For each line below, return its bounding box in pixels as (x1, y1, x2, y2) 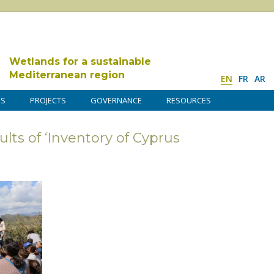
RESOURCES (166, 95, 211, 106)
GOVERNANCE (91, 95, 142, 106)
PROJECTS (30, 95, 66, 106)
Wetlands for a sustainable (9, 56, 151, 67)
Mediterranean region (9, 69, 125, 81)
